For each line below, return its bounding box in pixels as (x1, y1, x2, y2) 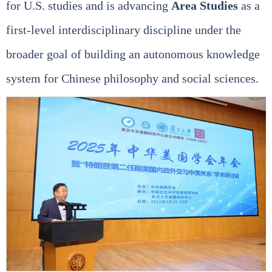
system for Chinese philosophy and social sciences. (6, 72, 259, 86)
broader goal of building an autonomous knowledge (6, 47, 260, 61)
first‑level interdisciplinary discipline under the (6, 23, 241, 37)
